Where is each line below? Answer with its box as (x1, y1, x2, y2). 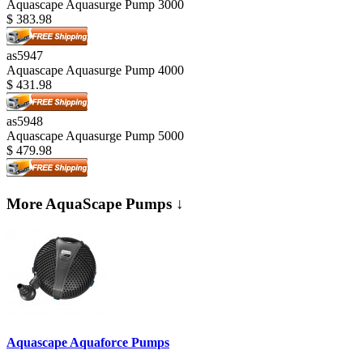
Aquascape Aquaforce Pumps (6, 335, 169, 349)
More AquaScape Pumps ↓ (6, 194, 184, 212)
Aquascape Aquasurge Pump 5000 (6, 128, 184, 143)
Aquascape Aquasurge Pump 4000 (6, 62, 184, 77)
